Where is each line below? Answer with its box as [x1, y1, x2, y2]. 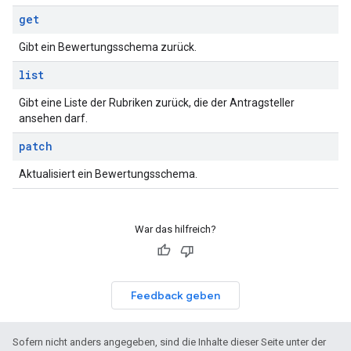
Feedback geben [131, 288, 220, 302]
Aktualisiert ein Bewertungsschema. [19, 168, 197, 180]
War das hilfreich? [135, 223, 216, 235]
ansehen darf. [19, 112, 88, 125]
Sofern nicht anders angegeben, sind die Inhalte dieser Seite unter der [13, 336, 326, 348]
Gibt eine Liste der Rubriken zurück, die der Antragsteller [19, 96, 295, 109]
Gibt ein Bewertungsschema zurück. [19, 41, 197, 53]
